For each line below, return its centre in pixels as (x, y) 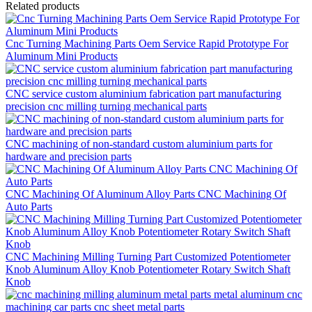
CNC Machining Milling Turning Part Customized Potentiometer (148, 256)
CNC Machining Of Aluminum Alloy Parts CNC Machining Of (146, 194)
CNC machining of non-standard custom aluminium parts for (139, 143)
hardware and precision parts (69, 156)
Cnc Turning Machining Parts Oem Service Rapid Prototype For (147, 43)
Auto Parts (29, 206)
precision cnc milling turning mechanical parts (106, 106)
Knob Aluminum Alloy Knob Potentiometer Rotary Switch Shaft (148, 269)
